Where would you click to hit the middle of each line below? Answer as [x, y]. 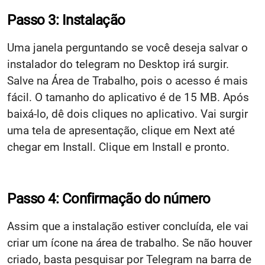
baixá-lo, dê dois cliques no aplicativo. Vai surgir [127, 114]
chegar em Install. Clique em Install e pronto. [118, 147]
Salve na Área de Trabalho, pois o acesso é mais [127, 81]
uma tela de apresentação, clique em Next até [121, 131]
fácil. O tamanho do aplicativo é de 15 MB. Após [128, 98]
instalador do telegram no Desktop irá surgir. [118, 64]
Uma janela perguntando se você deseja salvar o [127, 48]
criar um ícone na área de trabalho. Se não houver [130, 243]
